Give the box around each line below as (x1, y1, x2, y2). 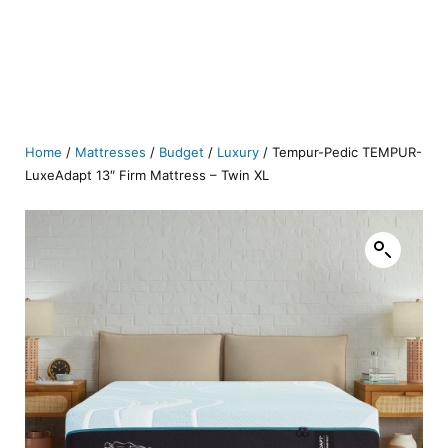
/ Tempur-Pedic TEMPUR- (259, 144, 422, 160)
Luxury (217, 144, 259, 160)
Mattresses (75, 144, 146, 160)
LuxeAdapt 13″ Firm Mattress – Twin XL (25, 167, 269, 183)
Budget (159, 144, 204, 160)
